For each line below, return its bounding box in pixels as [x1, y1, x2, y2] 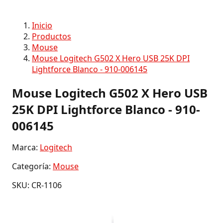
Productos [32, 31, 71, 42]
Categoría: [12, 160, 53, 172]
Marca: [12, 141, 40, 153]
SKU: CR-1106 [12, 179, 62, 191]
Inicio [32, 20, 52, 31]
